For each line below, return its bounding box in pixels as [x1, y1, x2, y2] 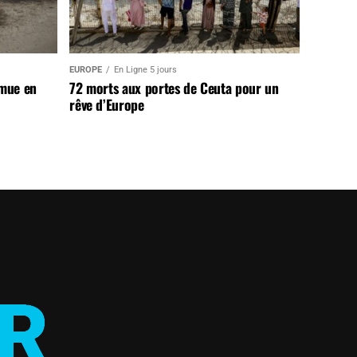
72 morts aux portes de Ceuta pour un [69, 76, 279, 98]
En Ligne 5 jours [114, 64, 178, 75]
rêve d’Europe [69, 93, 144, 115]
